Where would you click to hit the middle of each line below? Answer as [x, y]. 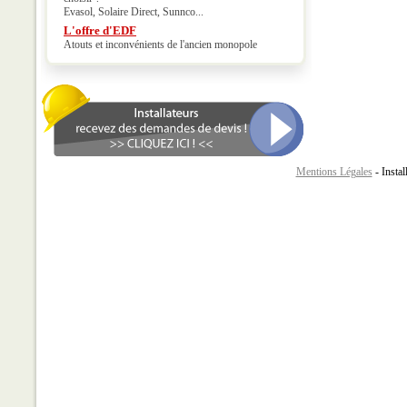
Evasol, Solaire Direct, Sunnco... [134, 12]
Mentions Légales [334, 172]
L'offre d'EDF [100, 30]
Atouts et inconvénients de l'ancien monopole [160, 45]
